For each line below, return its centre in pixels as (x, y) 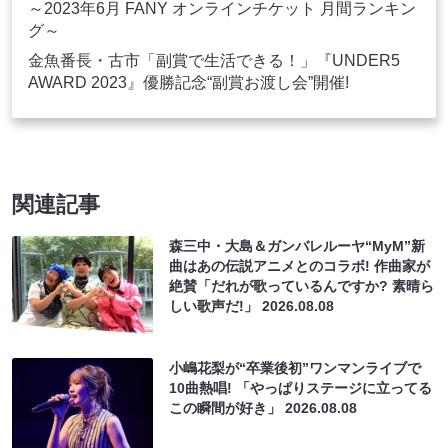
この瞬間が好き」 (227, 408)
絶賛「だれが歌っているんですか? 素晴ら (302, 286)
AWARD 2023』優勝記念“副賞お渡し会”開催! (188, 83)
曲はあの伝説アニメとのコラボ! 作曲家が (300, 266)
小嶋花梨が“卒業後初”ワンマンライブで (295, 368)
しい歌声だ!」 (216, 306)
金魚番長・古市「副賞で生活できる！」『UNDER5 (214, 61)
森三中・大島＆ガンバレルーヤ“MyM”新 (297, 246)
